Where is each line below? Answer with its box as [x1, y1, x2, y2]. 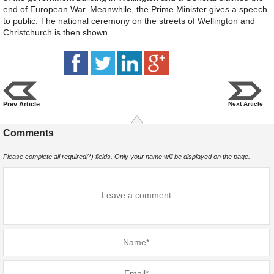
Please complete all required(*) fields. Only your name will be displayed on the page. [3, 152, 250, 160]
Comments [3, 127, 54, 138]
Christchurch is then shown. [3, 28, 110, 38]
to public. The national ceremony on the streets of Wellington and [3, 16, 255, 26]
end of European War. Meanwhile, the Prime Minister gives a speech [3, 4, 267, 15]
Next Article [228, 100, 263, 107]
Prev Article [3, 100, 40, 108]
